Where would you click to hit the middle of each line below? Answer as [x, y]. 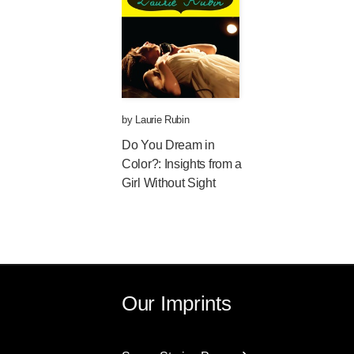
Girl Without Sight [169, 183]
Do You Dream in [168, 145]
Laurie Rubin [162, 120]
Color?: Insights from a [182, 164]
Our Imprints [177, 304]
